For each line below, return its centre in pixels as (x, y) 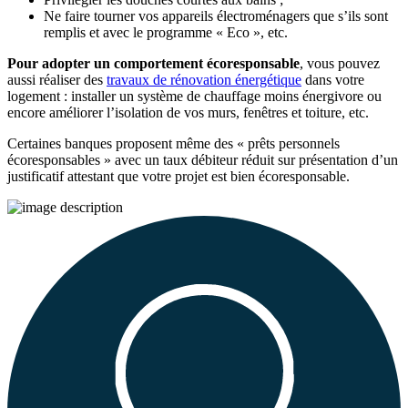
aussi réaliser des (57, 80)
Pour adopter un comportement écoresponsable (153, 64)
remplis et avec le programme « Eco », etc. (166, 33)
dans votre (333, 80)
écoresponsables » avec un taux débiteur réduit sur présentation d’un (203, 160)
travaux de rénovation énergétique (204, 80)
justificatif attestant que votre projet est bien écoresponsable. (178, 177)
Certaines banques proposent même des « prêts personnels (173, 144)
